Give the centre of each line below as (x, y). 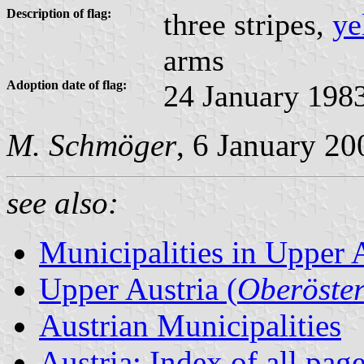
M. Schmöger (91, 145)
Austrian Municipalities (190, 325)
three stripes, (248, 24)
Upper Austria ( (138, 288)
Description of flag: (59, 13)
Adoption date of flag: (67, 84)
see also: (63, 202)
